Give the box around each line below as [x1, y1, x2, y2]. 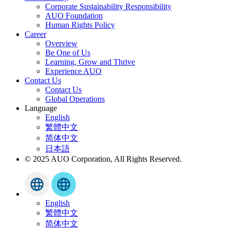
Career [25, 30, 46, 39]
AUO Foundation [45, 11, 103, 20]
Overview [45, 39, 78, 48]
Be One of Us [45, 48, 90, 57]
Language [25, 104, 57, 112]
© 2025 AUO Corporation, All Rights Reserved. [25, 155, 182, 163]
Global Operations [45, 94, 105, 103]
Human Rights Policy [45, 21, 115, 29]
